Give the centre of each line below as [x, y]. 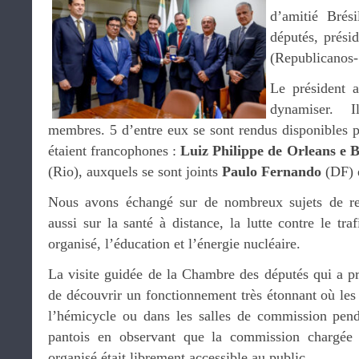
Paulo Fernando [272, 171]
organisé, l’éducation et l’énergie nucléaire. [174, 244]
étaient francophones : [115, 151]
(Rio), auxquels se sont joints [135, 171]
